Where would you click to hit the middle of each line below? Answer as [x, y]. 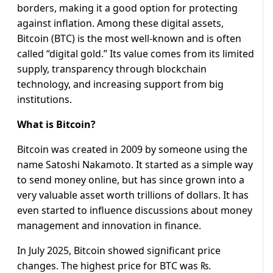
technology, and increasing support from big [120, 84]
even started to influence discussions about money [135, 211]
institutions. [44, 100]
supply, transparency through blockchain [112, 69]
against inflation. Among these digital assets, [120, 23]
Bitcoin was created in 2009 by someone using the [132, 150]
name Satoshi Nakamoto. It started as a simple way [135, 165]
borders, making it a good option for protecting [127, 8]
